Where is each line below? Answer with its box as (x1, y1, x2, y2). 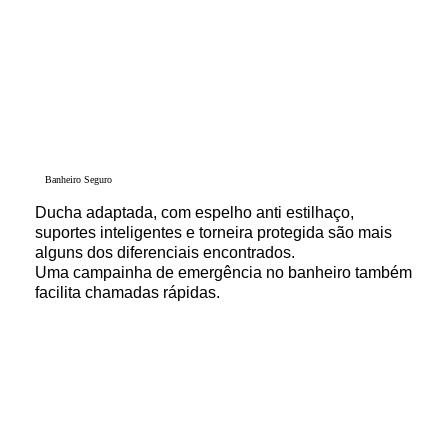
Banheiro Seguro (44, 174, 112, 185)
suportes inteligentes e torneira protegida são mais (34, 223, 392, 241)
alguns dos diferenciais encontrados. (34, 243, 299, 261)
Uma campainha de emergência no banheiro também (34, 263, 412, 281)
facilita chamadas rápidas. (34, 283, 220, 301)
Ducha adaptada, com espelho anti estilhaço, (34, 203, 354, 221)
